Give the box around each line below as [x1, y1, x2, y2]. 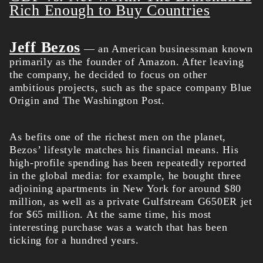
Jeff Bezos [9, 39, 80, 56]
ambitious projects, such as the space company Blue [9, 82, 252, 94]
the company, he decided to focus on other [9, 69, 207, 81]
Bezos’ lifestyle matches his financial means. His [9, 144, 239, 156]
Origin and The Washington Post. [9, 95, 165, 107]
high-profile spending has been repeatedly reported [9, 157, 247, 169]
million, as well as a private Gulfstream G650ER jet [9, 195, 252, 208]
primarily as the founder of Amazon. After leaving [9, 56, 244, 68]
